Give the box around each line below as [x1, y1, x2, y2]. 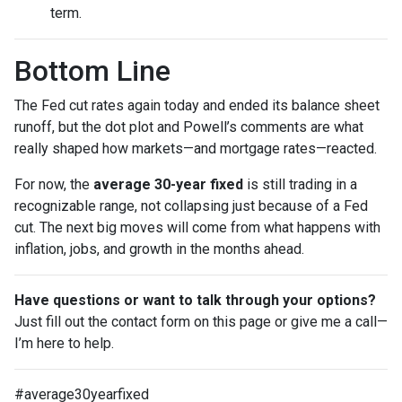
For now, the [14, 176, 93, 194]
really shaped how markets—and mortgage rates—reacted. [14, 140, 377, 158]
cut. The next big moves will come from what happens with [14, 219, 380, 237]
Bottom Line [14, 54, 170, 89]
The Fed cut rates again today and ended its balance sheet [14, 97, 380, 115]
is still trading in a [243, 176, 357, 194]
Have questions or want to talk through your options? [14, 292, 376, 310]
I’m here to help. [14, 335, 114, 353]
